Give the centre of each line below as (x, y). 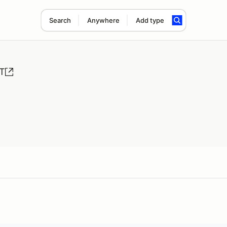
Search (60, 20)
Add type (150, 20)
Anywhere (103, 20)
